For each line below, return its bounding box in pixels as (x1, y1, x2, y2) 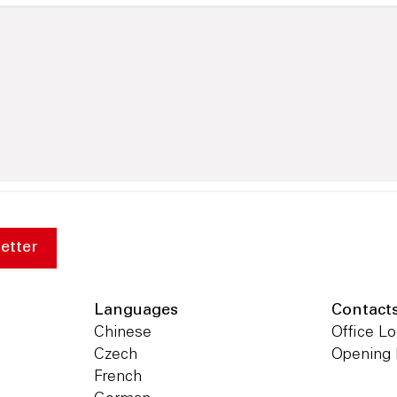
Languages (93, 302, 178, 319)
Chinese (93, 324, 152, 341)
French (93, 369, 142, 385)
